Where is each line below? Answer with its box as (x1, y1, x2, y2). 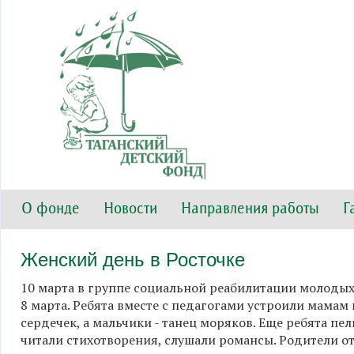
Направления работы (181, 202, 319, 217)
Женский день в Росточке (21, 249, 245, 270)
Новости (104, 202, 157, 217)
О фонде (21, 202, 80, 217)
